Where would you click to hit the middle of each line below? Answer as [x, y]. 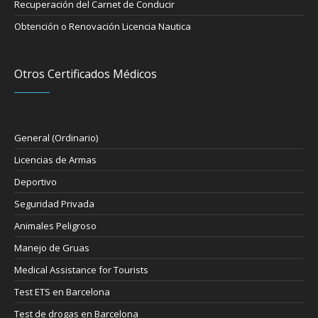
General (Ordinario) [56, 138]
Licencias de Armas [56, 160]
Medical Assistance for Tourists [82, 270]
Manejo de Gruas [52, 248]
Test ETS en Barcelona [62, 292]
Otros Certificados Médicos [86, 74]
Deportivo [36, 182]
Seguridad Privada [55, 204]
